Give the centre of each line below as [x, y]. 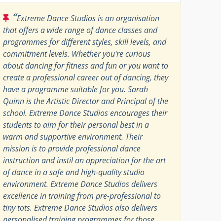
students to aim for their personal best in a [76, 125]
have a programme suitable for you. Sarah [76, 89]
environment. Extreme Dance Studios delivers [80, 184]
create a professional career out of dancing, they [86, 77]
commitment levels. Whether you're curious [77, 54]
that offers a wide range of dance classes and [80, 30]
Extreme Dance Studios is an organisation [88, 18]
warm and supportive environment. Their [73, 136]
